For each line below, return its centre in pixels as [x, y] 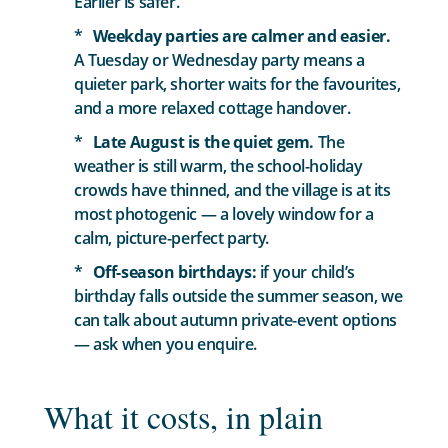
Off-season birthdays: [174, 271]
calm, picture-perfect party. [171, 237]
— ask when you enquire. [165, 343]
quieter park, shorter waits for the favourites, [237, 83]
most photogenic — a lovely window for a [224, 213]
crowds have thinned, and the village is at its [232, 189]
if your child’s [305, 271]
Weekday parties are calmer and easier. [241, 35]
